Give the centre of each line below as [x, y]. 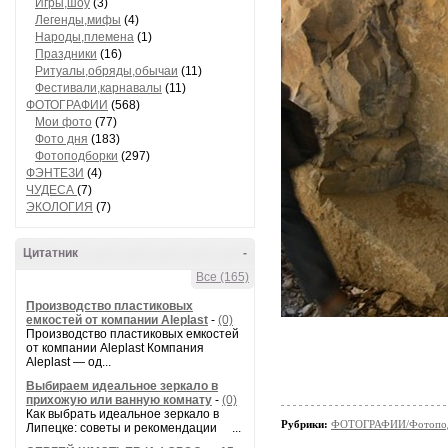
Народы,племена [84, 37]
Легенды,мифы [78, 20]
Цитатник [50, 253]
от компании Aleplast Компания [115, 348]
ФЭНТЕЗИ [55, 173]
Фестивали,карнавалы [98, 88]
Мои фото [63, 122]
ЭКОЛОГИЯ [59, 207]
